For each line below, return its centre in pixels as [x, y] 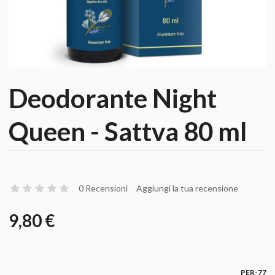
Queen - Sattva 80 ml [128, 131]
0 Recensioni [103, 188]
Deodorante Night [113, 98]
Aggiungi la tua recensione [187, 188]
